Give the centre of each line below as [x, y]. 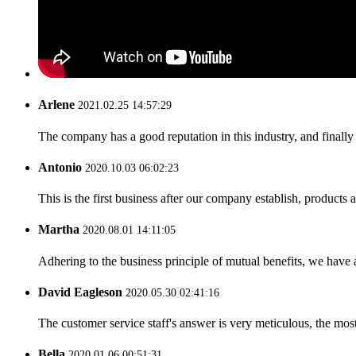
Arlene [56, 105]
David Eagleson [80, 292]
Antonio [60, 167]
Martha [59, 230]
